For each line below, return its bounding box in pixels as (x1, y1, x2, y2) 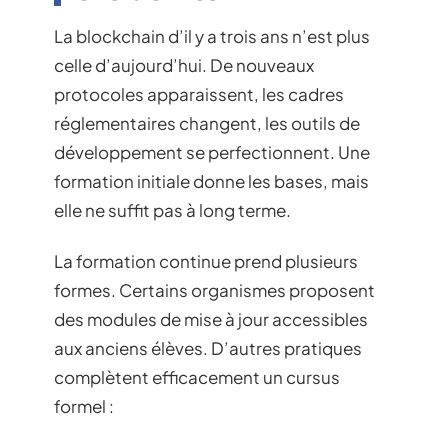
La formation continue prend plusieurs (54, 250, 358, 273)
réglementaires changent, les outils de (54, 111, 360, 134)
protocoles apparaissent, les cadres (54, 82, 344, 105)
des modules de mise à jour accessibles (54, 308, 368, 331)
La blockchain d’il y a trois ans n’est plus (54, 24, 370, 47)
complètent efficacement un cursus (54, 366, 340, 389)
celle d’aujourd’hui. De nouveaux (54, 53, 314, 76)
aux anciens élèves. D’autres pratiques (54, 337, 362, 360)
